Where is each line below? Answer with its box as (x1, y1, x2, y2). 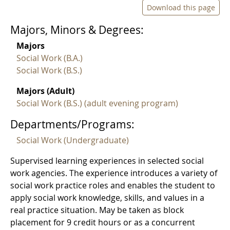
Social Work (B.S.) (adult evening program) (16, 98, 178, 109)
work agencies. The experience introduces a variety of (10, 167, 217, 179)
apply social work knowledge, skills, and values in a (10, 192, 204, 204)
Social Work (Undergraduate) (16, 135, 129, 146)
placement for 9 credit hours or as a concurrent (10, 217, 195, 228)
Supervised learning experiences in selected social (10, 155, 204, 167)
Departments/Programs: (10, 117, 135, 132)
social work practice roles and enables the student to (10, 180, 215, 191)
